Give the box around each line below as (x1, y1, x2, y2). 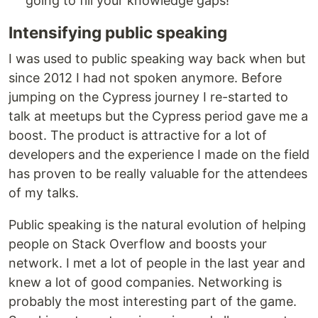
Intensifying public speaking (9, 23, 227, 43)
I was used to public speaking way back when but (9, 51, 306, 67)
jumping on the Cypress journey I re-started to (9, 89, 288, 105)
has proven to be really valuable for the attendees (9, 166, 307, 182)
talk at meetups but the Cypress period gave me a (9, 109, 308, 124)
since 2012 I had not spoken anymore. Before (9, 70, 282, 86)
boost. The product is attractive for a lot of (9, 128, 267, 143)
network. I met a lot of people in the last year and (9, 256, 305, 271)
